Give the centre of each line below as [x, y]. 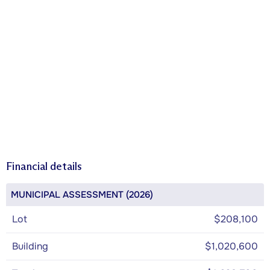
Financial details [44, 166]
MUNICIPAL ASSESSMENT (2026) [82, 194]
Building [30, 246]
